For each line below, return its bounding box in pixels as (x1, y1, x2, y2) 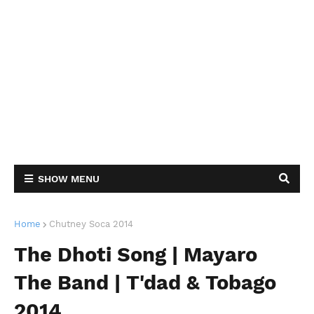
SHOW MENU (38, 173, 100, 184)
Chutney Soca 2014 (49, 219, 133, 229)
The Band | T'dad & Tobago (14, 271, 276, 294)
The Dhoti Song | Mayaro (14, 243, 257, 266)
